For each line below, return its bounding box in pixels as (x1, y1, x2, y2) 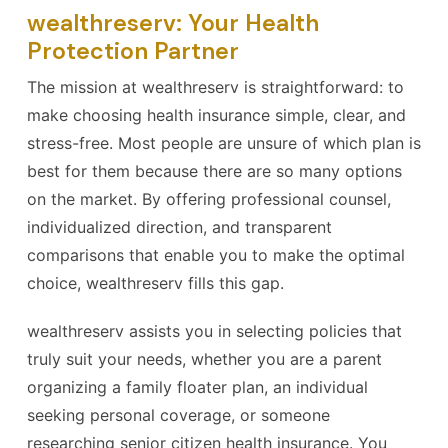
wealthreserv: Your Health (27, 8, 319, 38)
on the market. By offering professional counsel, (27, 189, 391, 209)
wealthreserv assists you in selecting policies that (27, 321, 402, 341)
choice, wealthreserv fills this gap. (27, 273, 284, 293)
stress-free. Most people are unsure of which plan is (27, 133, 421, 153)
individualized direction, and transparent (27, 217, 332, 237)
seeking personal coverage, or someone (27, 405, 330, 425)
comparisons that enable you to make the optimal (27, 245, 405, 265)
